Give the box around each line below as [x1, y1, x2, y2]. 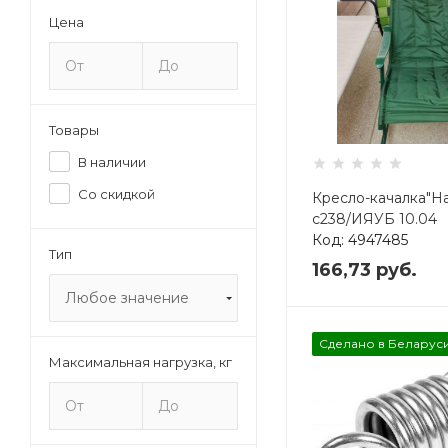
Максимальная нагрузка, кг [49, 354, 232, 370]
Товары [49, 122, 99, 138]
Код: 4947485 [311, 230, 408, 249]
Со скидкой [78, 186, 155, 202]
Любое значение [65, 289, 189, 307]
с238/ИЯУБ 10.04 [311, 209, 437, 228]
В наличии [78, 154, 146, 170]
